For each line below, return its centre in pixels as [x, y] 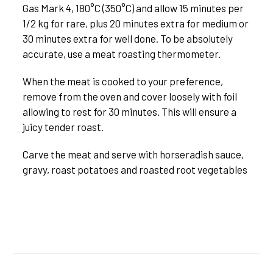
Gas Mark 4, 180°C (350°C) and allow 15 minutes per [133, 8]
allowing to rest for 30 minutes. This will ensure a [129, 112]
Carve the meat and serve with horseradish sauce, [133, 154]
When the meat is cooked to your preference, [122, 81]
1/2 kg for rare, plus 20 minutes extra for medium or [135, 23]
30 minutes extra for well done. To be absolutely [127, 39]
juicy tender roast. [63, 127]
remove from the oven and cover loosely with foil [129, 97]
